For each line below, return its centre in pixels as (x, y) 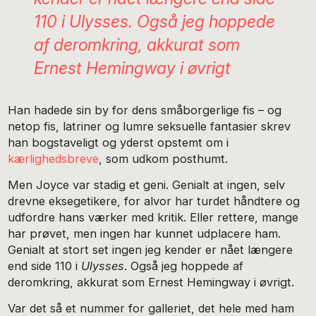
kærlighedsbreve (54, 159)
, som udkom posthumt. (165, 159)
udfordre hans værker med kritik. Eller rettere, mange (153, 217)
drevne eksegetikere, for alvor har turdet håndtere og (154, 201)
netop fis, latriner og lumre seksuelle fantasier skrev (150, 127)
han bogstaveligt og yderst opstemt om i (119, 143)
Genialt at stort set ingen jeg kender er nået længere (151, 249)
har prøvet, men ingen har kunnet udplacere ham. (145, 233)
